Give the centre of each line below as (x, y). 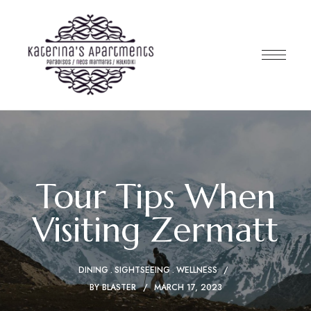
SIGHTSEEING (142, 270)
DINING (93, 270)
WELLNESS (197, 270)
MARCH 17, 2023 (188, 288)
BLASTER (119, 288)
